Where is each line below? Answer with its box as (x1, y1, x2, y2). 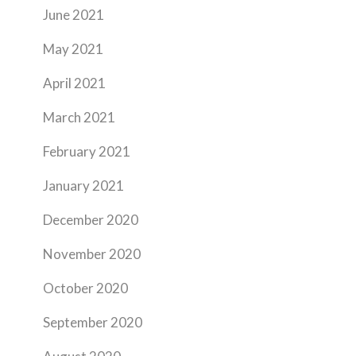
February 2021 (43, 143, 130, 160)
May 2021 (43, 41, 103, 57)
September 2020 (43, 314, 142, 331)
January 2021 (43, 177, 124, 194)
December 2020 (43, 211, 138, 228)
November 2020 (43, 246, 141, 262)
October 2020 (43, 280, 128, 296)
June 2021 (43, 6, 104, 23)
